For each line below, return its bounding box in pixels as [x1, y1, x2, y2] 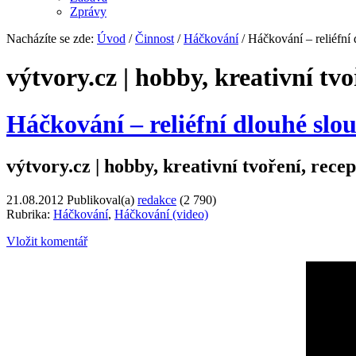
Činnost [135, 32, 174, 45]
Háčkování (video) [114, 207, 208, 222]
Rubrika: [6, 207, 53, 222]
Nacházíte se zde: [6, 32, 97, 45]
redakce [137, 193, 176, 207]
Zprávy [70, 5, 106, 18]
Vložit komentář [6, 234, 87, 249]
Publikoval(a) [64, 193, 137, 207]
